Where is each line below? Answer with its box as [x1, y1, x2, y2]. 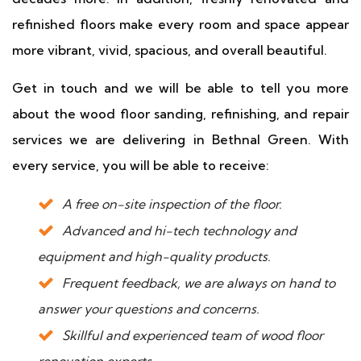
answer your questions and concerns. [38, 301, 259, 317]
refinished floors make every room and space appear [12, 16, 349, 32]
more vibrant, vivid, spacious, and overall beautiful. [12, 42, 327, 58]
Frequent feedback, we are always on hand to [62, 275, 335, 291]
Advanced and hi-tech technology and [62, 222, 297, 239]
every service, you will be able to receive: [12, 157, 269, 173]
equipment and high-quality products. [38, 248, 271, 264]
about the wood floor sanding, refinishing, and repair [12, 106, 349, 122]
